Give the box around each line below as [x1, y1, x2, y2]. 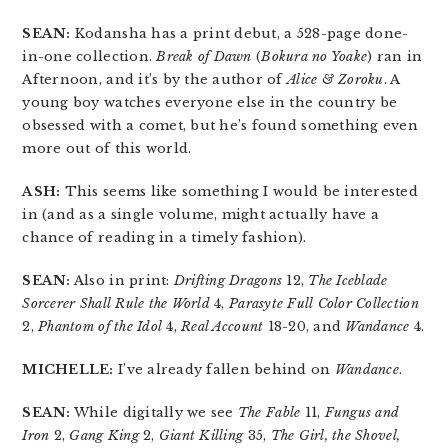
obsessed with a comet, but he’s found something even [22, 117, 418, 134]
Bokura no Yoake [261, 48, 368, 65]
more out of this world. [22, 140, 192, 157]
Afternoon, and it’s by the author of [22, 71, 288, 88]
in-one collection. [22, 48, 157, 65]
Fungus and [324, 404, 400, 421]
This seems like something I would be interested [60, 183, 418, 200]
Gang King [69, 427, 139, 444]
